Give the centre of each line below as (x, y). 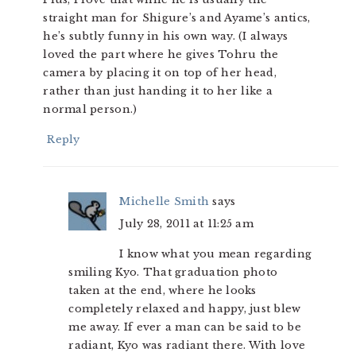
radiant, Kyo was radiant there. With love (187, 346)
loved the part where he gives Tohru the (161, 55)
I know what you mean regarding (216, 254)
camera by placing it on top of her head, (160, 73)
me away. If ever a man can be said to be (185, 327)
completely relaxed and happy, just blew (185, 309)
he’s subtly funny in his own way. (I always (166, 37)
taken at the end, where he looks (163, 291)
